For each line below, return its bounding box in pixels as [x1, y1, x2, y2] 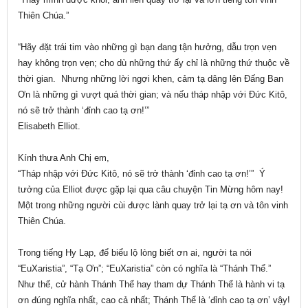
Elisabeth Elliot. [18, 121, 80, 132]
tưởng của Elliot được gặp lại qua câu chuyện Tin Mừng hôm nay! [18, 184, 286, 195]
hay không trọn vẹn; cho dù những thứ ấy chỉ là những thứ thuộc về [18, 58, 289, 69]
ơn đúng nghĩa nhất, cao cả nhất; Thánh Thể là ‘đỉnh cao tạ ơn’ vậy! [18, 295, 290, 306]
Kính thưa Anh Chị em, [18, 153, 109, 164]
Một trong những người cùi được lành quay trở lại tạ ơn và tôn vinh [18, 200, 288, 211]
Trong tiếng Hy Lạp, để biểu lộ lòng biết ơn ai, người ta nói [18, 247, 252, 258]
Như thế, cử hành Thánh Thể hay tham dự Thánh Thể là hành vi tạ [18, 279, 285, 290]
